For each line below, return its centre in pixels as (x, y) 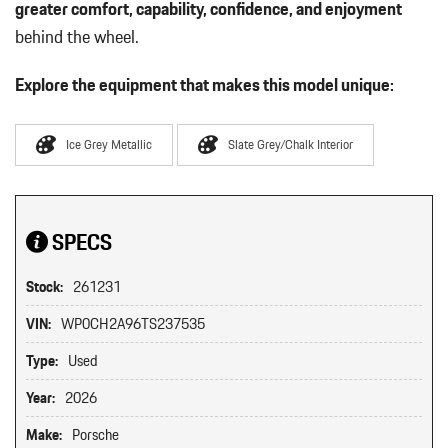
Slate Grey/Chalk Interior (290, 144)
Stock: (44, 287)
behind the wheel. (77, 36)
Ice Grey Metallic (109, 144)
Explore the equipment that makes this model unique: (204, 84)
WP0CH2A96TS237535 (133, 324)
